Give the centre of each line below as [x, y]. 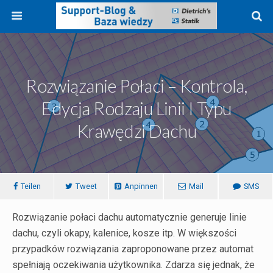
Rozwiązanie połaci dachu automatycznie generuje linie [129, 217]
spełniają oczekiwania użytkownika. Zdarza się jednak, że [133, 265]
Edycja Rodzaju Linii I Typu [136, 108]
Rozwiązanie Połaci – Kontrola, [136, 86]
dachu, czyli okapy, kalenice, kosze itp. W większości [124, 233]
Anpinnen [141, 186]
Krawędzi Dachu [136, 131]
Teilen [30, 186]
